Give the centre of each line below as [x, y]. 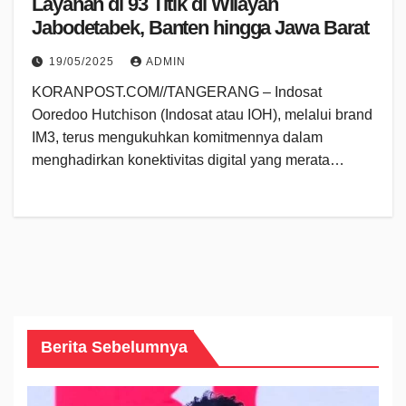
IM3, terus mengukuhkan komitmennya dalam [177, 138]
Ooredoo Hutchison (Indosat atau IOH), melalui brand [202, 115]
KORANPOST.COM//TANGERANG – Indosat [177, 92]
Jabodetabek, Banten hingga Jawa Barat [201, 28]
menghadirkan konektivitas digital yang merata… [188, 160]
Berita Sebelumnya [114, 348]
